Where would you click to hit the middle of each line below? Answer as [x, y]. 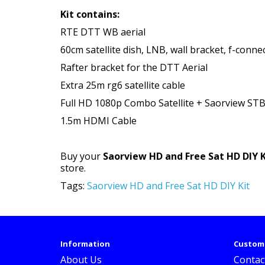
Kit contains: [90, 14]
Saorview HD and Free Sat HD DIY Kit [168, 186]
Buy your [82, 156]
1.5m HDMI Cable [98, 121]
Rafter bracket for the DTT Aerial [134, 67]
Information [85, 244]
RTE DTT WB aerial [103, 32]
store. [73, 168]
